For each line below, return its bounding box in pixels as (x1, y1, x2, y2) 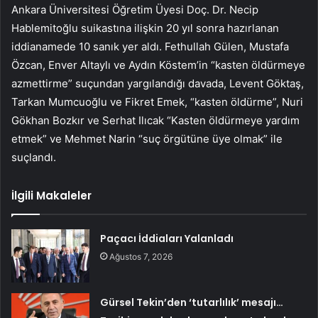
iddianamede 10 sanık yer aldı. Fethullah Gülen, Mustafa (11, 39, 289, 53)
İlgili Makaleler (11, 187, 92, 203)
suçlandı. (11, 150, 56, 164)
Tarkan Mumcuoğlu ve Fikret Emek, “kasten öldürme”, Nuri (11, 94, 303, 109)
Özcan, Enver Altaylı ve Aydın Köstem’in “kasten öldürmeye (11, 57, 305, 72)
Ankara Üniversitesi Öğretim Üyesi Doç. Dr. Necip (11, 2, 258, 16)
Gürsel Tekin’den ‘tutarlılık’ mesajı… (100, 295, 284, 309)
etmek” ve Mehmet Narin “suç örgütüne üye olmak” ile (11, 131, 283, 146)
